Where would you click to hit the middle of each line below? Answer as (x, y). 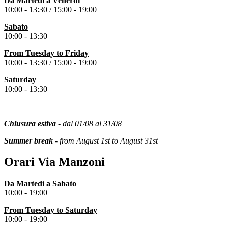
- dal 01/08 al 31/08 (89, 123)
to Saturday (76, 210)
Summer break (28, 140)
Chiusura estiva (30, 123)
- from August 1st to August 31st (105, 140)
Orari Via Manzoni (54, 162)
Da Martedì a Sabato (40, 184)
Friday (77, 53)
